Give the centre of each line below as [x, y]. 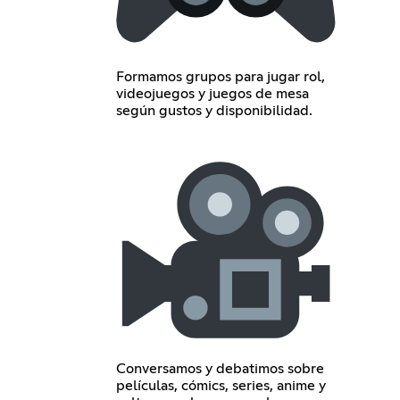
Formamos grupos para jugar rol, [220, 76]
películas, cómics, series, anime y [221, 386]
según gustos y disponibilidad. [214, 110]
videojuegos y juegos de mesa [212, 93]
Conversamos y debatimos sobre [220, 369]
